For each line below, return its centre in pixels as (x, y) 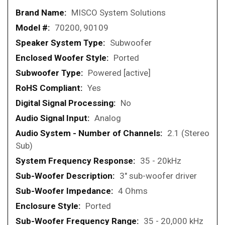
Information (38, 25)
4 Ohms (133, 191)
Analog (108, 118)
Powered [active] (119, 73)
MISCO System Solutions (119, 13)
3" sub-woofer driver (158, 176)
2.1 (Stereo (188, 133)
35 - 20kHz (161, 161)
